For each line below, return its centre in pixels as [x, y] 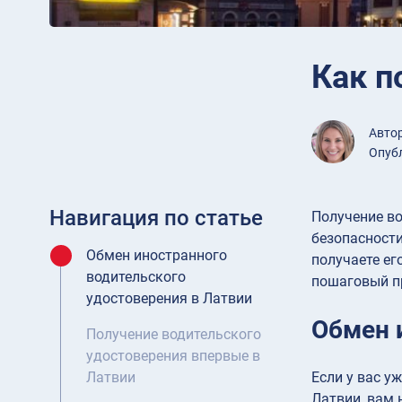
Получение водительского [174, 335]
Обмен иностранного [157, 256]
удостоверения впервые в [173, 356]
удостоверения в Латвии [169, 299]
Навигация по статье [156, 218]
